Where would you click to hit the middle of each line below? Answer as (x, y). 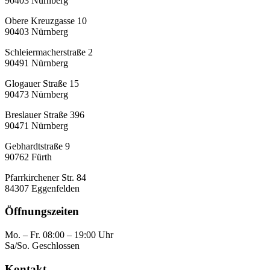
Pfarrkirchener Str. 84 (46, 177)
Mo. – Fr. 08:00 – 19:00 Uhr (59, 234)
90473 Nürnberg (36, 94)
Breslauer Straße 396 (45, 115)
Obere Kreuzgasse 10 (46, 20)
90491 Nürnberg (36, 63)
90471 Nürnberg (36, 125)
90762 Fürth (28, 157)
